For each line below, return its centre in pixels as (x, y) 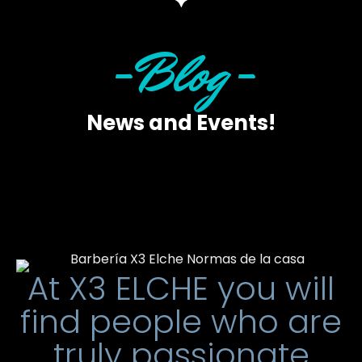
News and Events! (181, 122)
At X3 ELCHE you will (181, 288)
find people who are (181, 321)
